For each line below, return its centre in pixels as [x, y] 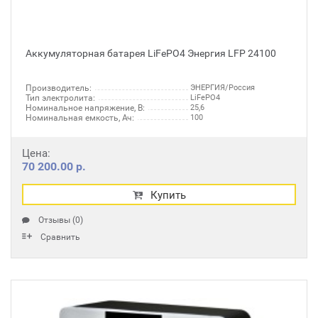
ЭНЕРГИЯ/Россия [223, 88]
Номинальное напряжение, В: [85, 108]
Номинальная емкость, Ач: [80, 118]
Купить [168, 195]
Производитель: [59, 88]
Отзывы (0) [61, 220]
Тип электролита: [60, 98]
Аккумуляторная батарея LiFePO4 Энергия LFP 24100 [151, 53]
